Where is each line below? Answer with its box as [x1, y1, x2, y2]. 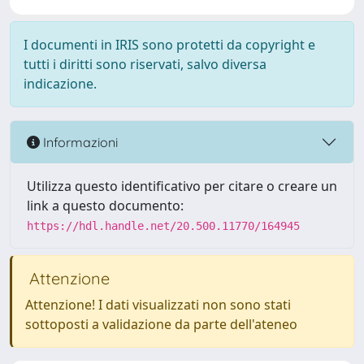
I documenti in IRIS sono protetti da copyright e [24, 36, 315, 54]
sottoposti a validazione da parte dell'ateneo [25, 315, 297, 333]
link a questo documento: [27, 197, 184, 214]
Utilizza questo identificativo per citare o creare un [27, 177, 337, 195]
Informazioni [40, 133, 118, 150]
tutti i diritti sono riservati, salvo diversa [24, 55, 266, 73]
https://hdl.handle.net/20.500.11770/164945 [27, 219, 300, 232]
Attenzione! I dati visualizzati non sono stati [25, 296, 291, 314]
